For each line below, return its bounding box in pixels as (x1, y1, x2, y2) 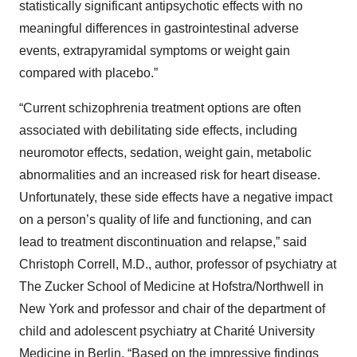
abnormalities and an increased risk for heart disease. (19, 168, 320, 182)
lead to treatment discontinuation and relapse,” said (19, 235, 307, 249)
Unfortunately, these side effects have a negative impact (19, 190, 332, 204)
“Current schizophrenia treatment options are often (19, 101, 301, 115)
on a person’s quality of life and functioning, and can (19, 213, 312, 226)
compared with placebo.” (19, 66, 158, 80)
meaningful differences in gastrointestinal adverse (19, 22, 299, 35)
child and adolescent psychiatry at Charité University (19, 324, 315, 338)
